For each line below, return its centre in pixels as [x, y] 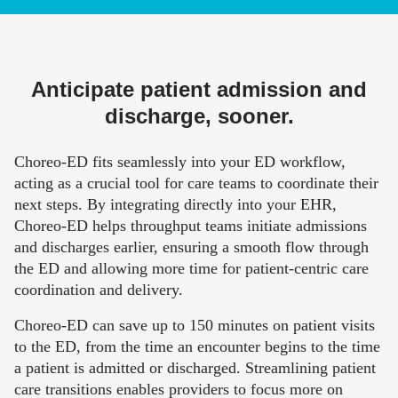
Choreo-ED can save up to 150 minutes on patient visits [195, 326]
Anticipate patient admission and [199, 90]
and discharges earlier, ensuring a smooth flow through [191, 247]
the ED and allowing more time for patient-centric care [191, 269]
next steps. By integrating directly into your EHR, [175, 205]
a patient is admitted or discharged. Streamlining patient [195, 368]
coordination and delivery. [99, 290]
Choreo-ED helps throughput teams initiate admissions [191, 226]
